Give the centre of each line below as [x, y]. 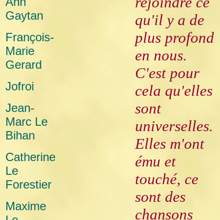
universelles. [174, 126]
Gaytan [24, 15]
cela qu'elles [174, 91]
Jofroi [20, 86]
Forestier [28, 184]
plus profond [175, 38]
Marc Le [27, 122]
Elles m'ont [170, 144]
